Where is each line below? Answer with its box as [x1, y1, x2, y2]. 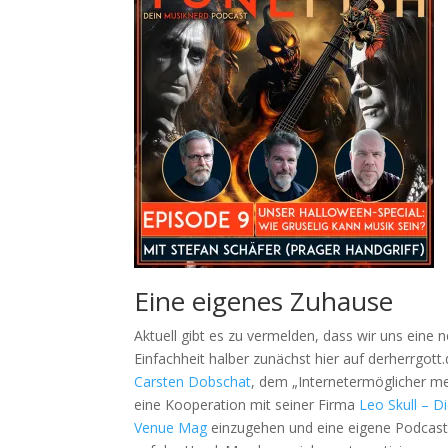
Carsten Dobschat [134, 371, 252, 391]
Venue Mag [134, 417, 208, 437]
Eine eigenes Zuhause [134, 282, 394, 319]
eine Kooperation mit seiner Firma [134, 394, 360, 414]
